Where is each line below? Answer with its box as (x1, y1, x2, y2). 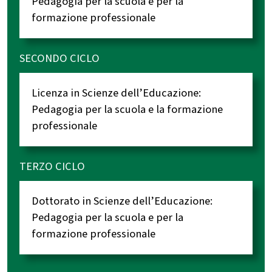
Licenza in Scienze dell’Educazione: (32, 84, 201, 101)
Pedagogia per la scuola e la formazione (32, 101, 223, 117)
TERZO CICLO (19, 158, 85, 174)
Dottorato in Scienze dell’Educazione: (32, 192, 212, 209)
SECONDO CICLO (19, 50, 100, 66)
